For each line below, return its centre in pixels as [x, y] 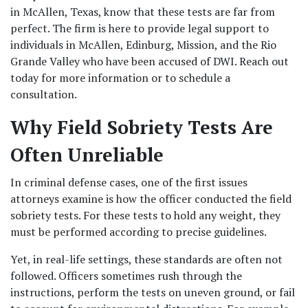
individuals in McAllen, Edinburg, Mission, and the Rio [143, 45]
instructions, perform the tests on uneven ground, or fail [153, 292]
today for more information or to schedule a [120, 78]
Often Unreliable [87, 155]
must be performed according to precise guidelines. [140, 232]
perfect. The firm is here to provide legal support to [140, 28]
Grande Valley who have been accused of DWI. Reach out [150, 61]
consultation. [44, 94]
